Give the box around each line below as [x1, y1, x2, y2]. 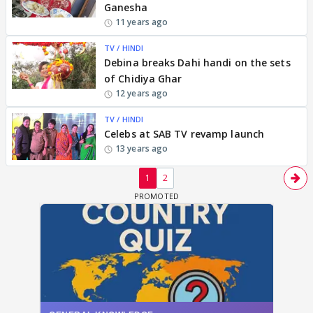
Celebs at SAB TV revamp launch [104, 126, 264, 140]
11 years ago [115, 15, 168, 28]
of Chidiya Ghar [104, 71, 182, 85]
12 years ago [115, 87, 168, 99]
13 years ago [115, 142, 168, 154]
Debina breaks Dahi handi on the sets [104, 55, 291, 69]
